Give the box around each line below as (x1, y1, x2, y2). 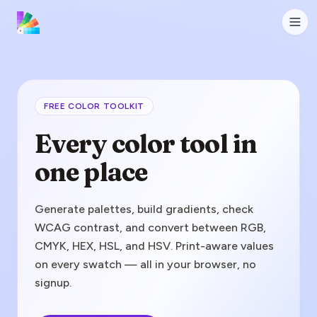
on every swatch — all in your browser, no (35, 258, 256, 271)
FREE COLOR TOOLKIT (44, 101, 144, 111)
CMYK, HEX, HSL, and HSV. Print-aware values (35, 239, 274, 253)
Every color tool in (35, 128, 257, 159)
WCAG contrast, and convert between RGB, (35, 221, 266, 234)
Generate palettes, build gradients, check (35, 202, 253, 216)
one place (35, 156, 147, 188)
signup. (35, 276, 71, 289)
